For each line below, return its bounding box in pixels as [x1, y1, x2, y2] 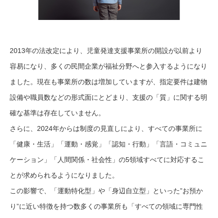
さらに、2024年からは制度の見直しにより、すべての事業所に [10, 125, 202, 133]
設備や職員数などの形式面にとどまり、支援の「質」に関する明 [10, 93, 207, 102]
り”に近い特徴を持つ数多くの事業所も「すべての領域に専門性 [10, 202, 203, 211]
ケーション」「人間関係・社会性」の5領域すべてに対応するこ [10, 156, 204, 164]
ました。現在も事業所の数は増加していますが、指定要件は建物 [10, 78, 207, 86]
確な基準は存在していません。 [10, 109, 105, 117]
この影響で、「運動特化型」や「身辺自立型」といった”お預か [10, 187, 203, 195]
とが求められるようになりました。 [10, 171, 119, 180]
